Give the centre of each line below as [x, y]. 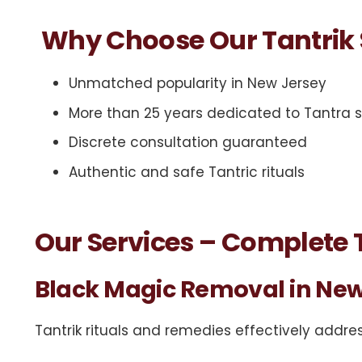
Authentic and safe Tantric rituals [189, 172]
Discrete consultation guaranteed [188, 142]
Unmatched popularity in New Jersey [198, 83]
